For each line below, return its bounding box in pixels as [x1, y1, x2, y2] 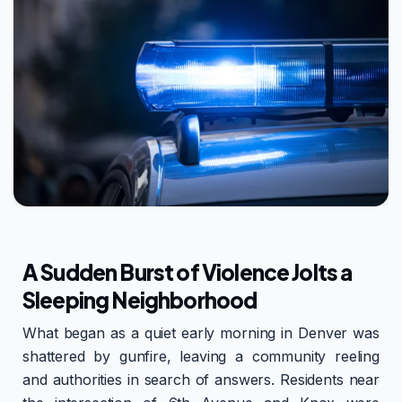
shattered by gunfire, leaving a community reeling [22, 346, 380, 365]
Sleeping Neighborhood [22, 285, 258, 313]
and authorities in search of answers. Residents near [22, 370, 380, 389]
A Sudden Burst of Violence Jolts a [22, 258, 353, 285]
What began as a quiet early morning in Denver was [22, 323, 380, 342]
